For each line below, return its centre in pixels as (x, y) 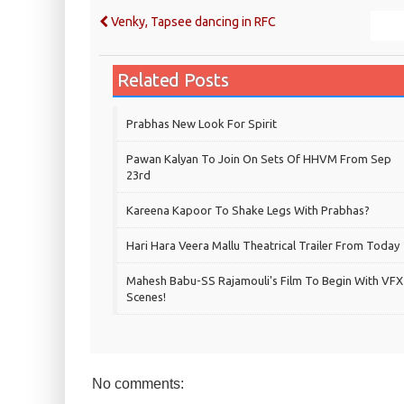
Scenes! (146, 297)
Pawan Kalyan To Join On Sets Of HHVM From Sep (259, 159)
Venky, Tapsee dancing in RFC (192, 22)
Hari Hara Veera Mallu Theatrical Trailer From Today (263, 246)
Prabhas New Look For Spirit (202, 124)
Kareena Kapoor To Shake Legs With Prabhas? (248, 211)
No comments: (138, 384)
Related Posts (173, 80)
